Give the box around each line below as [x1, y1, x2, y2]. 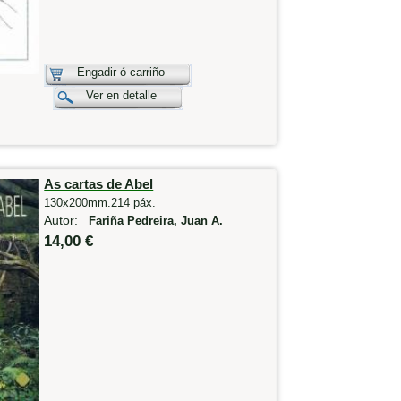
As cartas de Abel [44, 176, 154, 192]
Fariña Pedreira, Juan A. [89, 215, 224, 228]
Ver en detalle [86, 88, 158, 102]
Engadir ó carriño [77, 64, 166, 79]
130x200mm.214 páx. [44, 196, 157, 210]
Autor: [44, 213, 90, 228]
